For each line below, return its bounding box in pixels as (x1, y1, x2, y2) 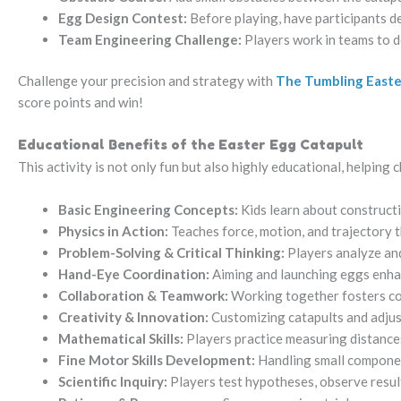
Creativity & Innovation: (58, 309, 209, 326)
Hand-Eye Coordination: (58, 266, 209, 283)
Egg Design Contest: (58, 9, 187, 26)
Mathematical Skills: (58, 330, 183, 347)
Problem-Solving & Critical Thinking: (58, 244, 285, 261)
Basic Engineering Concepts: (58, 201, 238, 218)
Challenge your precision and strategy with (18, 73, 276, 90)
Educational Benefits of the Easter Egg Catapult (18, 136, 363, 154)
